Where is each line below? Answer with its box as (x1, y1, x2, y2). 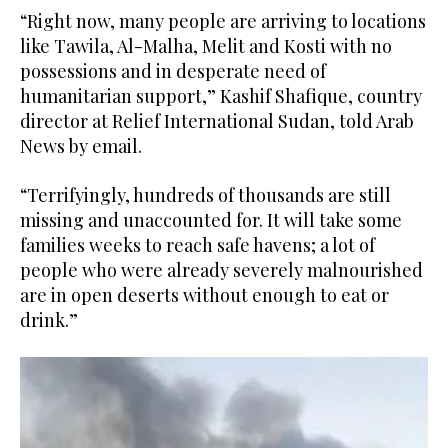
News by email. (20, 134, 142, 159)
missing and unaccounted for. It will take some (20, 208, 402, 233)
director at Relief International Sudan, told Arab (20, 109, 414, 134)
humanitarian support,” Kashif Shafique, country (20, 84, 422, 109)
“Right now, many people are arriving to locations (20, 9, 426, 34)
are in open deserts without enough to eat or (20, 283, 389, 308)
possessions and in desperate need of (20, 59, 326, 84)
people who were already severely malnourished (20, 258, 423, 283)
